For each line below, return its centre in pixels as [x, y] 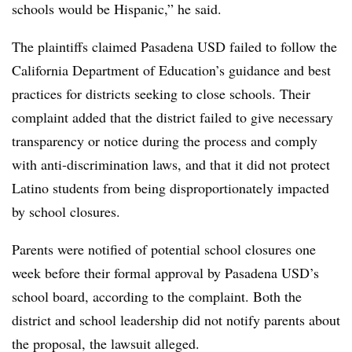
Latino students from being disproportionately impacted [170, 187]
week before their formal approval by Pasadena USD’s [165, 272]
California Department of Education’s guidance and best [171, 70]
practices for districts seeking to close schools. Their [161, 93]
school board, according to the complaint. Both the [157, 296]
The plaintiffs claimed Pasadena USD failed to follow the [174, 46]
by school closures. [68, 211]
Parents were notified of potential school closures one [164, 249]
